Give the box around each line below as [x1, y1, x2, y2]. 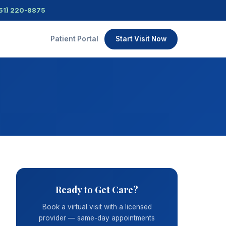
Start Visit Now [116, 34, 166, 43]
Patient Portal [50, 34, 98, 43]
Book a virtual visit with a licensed [42, 203, 152, 211]
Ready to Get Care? [55, 183, 138, 196]
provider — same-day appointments [39, 214, 155, 222]
